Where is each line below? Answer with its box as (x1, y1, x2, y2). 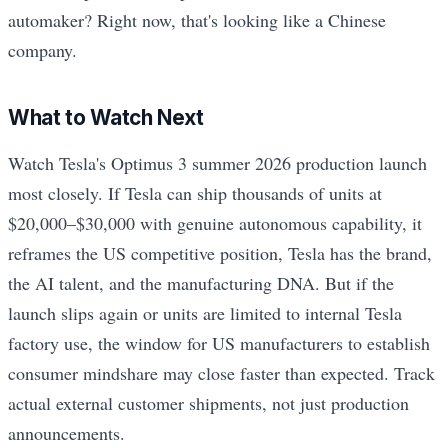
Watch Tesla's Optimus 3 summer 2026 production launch (8, 150, 427, 175)
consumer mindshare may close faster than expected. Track (8, 360, 435, 385)
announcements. (8, 420, 125, 445)
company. (8, 38, 77, 63)
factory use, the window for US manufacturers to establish (8, 330, 430, 355)
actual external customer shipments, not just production (8, 390, 409, 415)
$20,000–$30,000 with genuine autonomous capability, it (8, 210, 422, 235)
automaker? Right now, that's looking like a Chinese (8, 8, 386, 33)
